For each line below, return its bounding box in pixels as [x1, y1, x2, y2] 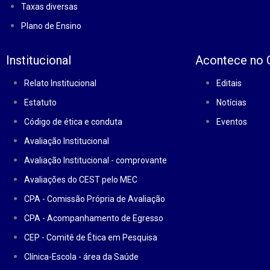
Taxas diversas [21, 2, 78, 11]
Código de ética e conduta [24, 117, 122, 127]
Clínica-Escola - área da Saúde [24, 252, 139, 262]
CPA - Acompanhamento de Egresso [24, 213, 163, 223]
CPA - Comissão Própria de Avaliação [24, 194, 165, 204]
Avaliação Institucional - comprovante [24, 155, 167, 165]
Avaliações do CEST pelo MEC [24, 175, 137, 184]
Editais [216, 78, 242, 88]
